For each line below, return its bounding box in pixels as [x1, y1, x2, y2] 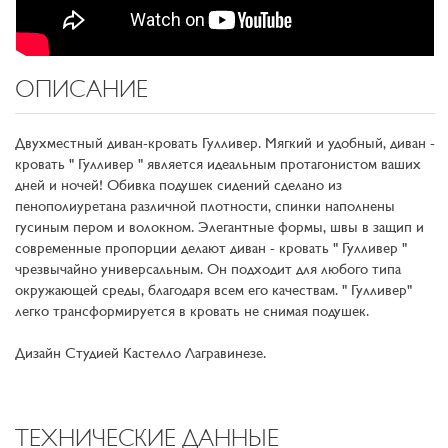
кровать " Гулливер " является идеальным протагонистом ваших [15, 157, 421, 173]
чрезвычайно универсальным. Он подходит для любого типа [15, 262, 401, 278]
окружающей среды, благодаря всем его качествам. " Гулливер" [15, 283, 412, 299]
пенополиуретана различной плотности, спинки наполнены [15, 199, 395, 215]
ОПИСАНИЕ [15, 79, 148, 104]
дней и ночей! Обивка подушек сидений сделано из [15, 178, 342, 194]
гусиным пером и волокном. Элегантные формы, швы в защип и [15, 220, 424, 236]
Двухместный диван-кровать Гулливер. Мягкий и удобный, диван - [15, 136, 435, 152]
